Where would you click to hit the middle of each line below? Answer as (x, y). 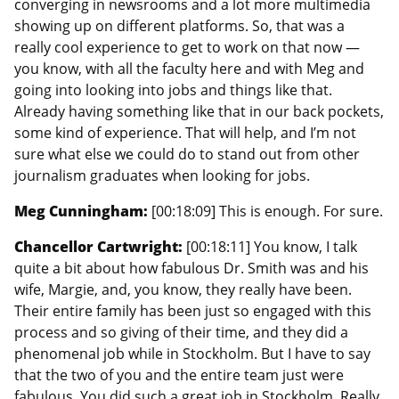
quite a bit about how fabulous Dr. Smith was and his (191, 268)
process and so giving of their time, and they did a (181, 332)
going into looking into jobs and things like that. (173, 90)
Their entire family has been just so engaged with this (193, 310)
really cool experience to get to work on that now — (187, 47)
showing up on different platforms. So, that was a (179, 25)
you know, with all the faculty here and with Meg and (189, 68)
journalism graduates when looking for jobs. (162, 175)
